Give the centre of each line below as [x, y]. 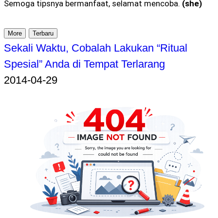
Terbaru [43, 33]
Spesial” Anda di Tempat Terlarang [84, 64]
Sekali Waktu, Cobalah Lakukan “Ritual [96, 48]
